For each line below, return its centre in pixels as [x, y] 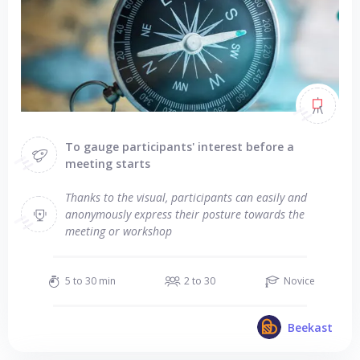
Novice [299, 281]
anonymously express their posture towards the [185, 214]
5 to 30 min [90, 281]
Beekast [310, 327]
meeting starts [108, 163]
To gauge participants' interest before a [180, 146]
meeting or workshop [119, 231]
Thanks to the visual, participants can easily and [186, 197]
